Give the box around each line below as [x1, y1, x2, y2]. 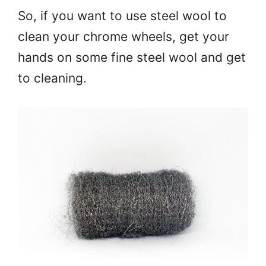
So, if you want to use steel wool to [18, 8, 227, 23]
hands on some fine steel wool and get [18, 50, 246, 65]
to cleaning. [18, 71, 87, 85]
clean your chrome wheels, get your [18, 29, 229, 44]
